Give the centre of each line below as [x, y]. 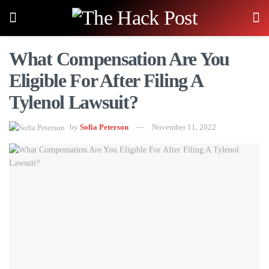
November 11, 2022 [184, 127]
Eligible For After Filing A [106, 80]
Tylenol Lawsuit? [74, 102]
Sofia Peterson [104, 127]
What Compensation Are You [119, 59]
